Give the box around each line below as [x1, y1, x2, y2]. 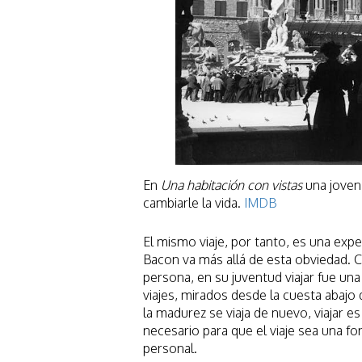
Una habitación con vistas [161, 176, 302, 193]
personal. [143, 339, 197, 356]
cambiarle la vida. [143, 194, 244, 211]
